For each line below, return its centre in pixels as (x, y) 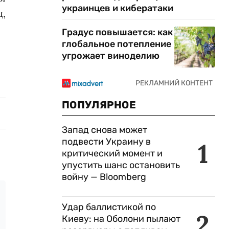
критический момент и (112, 153)
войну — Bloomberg (104, 177)
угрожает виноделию (111, 56)
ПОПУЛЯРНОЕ (99, 105)
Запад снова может (105, 130)
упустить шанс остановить (121, 165)
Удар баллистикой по (109, 207)
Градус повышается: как (117, 32)
